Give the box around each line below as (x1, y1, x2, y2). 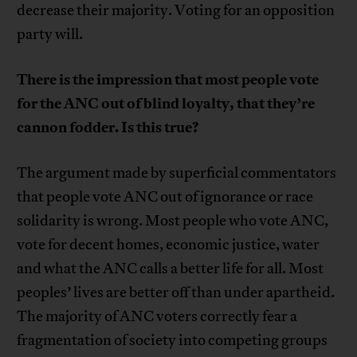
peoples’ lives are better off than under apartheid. (17, 282, 335, 302)
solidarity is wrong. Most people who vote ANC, (17, 210, 329, 230)
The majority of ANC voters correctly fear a (17, 306, 298, 326)
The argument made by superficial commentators (17, 163, 337, 182)
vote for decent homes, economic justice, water (17, 234, 320, 254)
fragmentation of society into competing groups (17, 330, 328, 350)
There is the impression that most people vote (17, 69, 320, 90)
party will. (17, 24, 84, 44)
